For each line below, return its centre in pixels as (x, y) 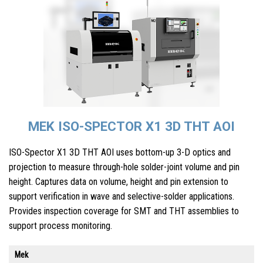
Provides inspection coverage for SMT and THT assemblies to (124, 211)
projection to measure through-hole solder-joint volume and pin (124, 167)
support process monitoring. (60, 226)
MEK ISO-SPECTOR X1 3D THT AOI (131, 126)
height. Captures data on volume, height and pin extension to (119, 182)
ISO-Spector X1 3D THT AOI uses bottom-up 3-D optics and (120, 153)
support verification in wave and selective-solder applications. (122, 197)
